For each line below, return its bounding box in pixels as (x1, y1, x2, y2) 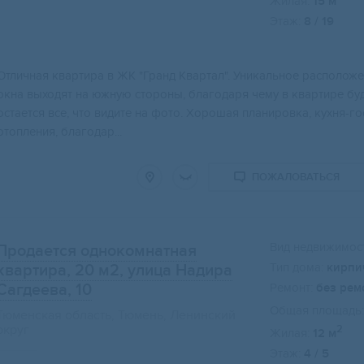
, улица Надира (119, 261, 232, 281)
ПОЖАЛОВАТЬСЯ (252, 171, 340, 184)
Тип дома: (270, 260, 323, 275)
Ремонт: (270, 280, 313, 296)
